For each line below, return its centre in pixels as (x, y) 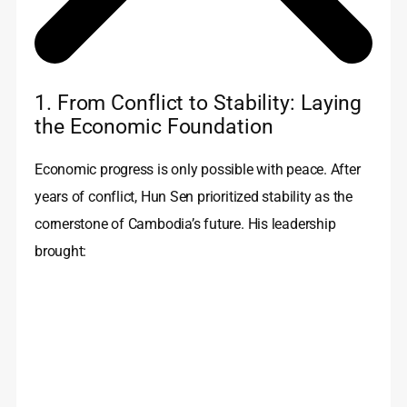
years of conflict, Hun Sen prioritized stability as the (194, 197)
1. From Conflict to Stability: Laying (199, 103)
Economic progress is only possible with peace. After (198, 170)
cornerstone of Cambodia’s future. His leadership (185, 224)
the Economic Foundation (154, 127)
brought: (61, 252)
